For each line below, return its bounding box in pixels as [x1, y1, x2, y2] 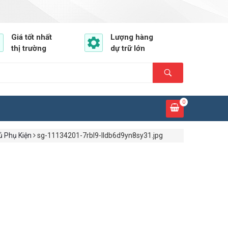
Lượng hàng [110, 33, 153, 42]
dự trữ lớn [110, 44, 145, 53]
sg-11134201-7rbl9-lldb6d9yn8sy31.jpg [37, 131, 163, 140]
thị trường [11, 44, 46, 53]
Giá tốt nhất [11, 33, 52, 42]
